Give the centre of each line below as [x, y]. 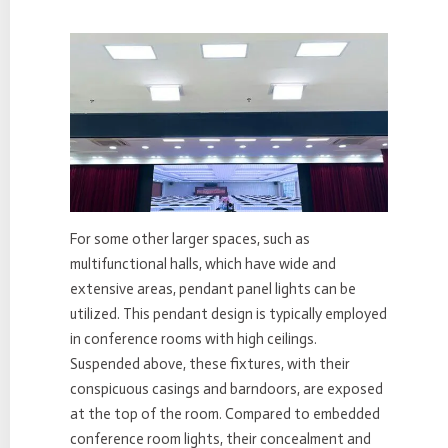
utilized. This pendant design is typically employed [228, 313]
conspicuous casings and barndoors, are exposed [226, 388]
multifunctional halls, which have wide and [203, 263]
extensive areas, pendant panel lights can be [213, 288]
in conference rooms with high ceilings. [193, 338]
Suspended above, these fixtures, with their [210, 363]
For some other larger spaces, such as [190, 238]
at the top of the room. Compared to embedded [225, 413]
